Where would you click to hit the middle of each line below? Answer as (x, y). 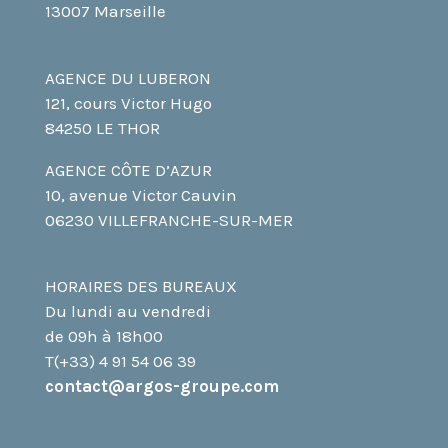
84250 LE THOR (102, 127)
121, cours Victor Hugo (128, 102)
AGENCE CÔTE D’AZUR (128, 169)
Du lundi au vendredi (127, 310)
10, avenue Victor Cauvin (140, 194)
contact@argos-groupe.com (161, 385)
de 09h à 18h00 (103, 335)
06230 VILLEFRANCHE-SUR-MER (168, 219)
